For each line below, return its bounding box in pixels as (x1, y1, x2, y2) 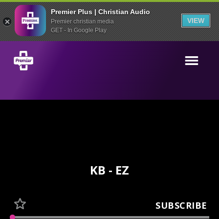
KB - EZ (90, 162, 129, 178)
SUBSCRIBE (155, 199, 207, 211)
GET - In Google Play (51, 26, 107, 34)
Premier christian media (51, 18, 114, 25)
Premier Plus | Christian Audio (51, 7, 150, 16)
